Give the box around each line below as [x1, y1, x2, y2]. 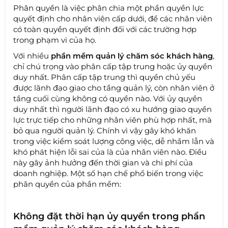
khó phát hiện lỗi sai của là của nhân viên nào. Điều [13, 147, 207, 157]
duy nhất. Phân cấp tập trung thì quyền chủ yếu [13, 72, 196, 82]
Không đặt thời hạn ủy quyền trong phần [13, 210, 206, 222]
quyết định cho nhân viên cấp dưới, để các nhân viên [13, 13, 213, 23]
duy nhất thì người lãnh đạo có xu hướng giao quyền [13, 104, 212, 114]
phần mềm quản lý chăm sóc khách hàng [49, 50, 213, 61]
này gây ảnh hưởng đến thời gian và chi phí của [13, 157, 193, 167]
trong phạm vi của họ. [13, 35, 97, 45]
